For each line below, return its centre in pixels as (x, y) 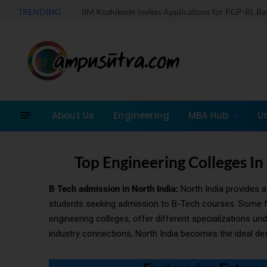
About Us (73, 115)
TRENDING (39, 11)
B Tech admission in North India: (114, 189)
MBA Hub (209, 115)
